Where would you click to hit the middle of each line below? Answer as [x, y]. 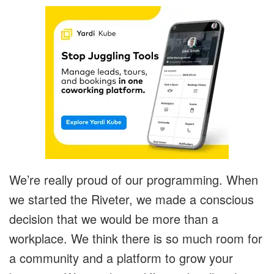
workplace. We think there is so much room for [136, 239]
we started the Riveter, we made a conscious [131, 199]
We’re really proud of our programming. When [134, 180]
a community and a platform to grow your [121, 258]
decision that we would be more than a [114, 219]
